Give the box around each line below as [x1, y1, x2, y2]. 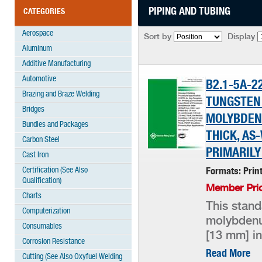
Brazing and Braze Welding [22, 90, 99, 99]
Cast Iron [22, 151, 49, 160]
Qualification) [22, 177, 61, 185]
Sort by [144, 33, 171, 42]
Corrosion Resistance [22, 237, 85, 246]
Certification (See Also [22, 166, 88, 175]
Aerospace [22, 29, 53, 38]
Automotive [22, 75, 56, 84]
